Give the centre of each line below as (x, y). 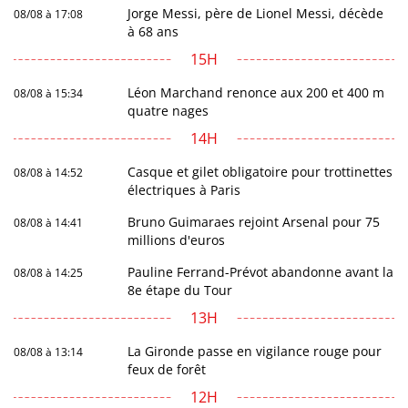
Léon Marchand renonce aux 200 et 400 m (256, 92)
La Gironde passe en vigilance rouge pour (255, 351)
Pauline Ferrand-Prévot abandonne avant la (261, 271)
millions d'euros (177, 240)
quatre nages (168, 110)
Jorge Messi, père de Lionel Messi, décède (256, 13)
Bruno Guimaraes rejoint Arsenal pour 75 (254, 221)
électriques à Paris (184, 189)
